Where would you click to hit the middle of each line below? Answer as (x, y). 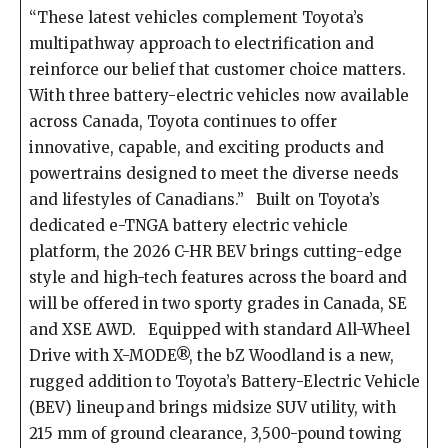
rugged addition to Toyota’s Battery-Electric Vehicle (224, 381)
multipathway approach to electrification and (201, 43)
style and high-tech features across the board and (217, 277)
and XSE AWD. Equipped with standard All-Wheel (219, 329)
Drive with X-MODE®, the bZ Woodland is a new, (211, 355)
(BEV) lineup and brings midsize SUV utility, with (212, 407)
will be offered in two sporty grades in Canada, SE (217, 303)
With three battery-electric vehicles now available (218, 95)
